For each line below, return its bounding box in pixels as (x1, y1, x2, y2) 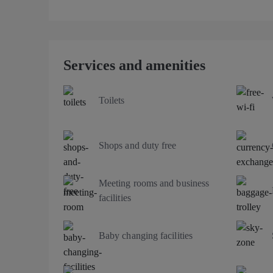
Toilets (99, 94, 125, 105)
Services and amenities (63, 57, 205, 73)
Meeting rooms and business (99, 177, 210, 188)
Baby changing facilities (99, 230, 193, 241)
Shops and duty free (99, 140, 177, 151)
